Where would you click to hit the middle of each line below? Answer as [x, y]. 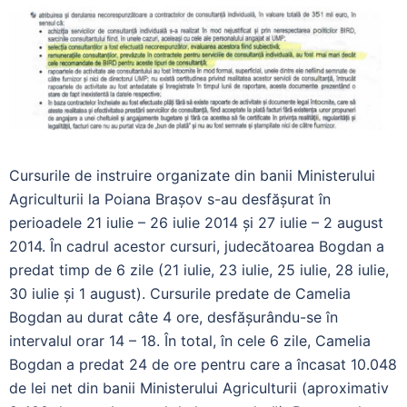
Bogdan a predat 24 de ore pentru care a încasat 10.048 [203, 364]
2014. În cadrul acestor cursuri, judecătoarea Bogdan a [197, 246]
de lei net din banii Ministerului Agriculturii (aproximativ [199, 387]
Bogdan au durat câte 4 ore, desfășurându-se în [174, 317]
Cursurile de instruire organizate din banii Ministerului [192, 175]
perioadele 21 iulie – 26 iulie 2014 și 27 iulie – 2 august [196, 222]
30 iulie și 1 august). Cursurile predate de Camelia [180, 293]
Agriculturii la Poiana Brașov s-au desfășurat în [170, 199]
